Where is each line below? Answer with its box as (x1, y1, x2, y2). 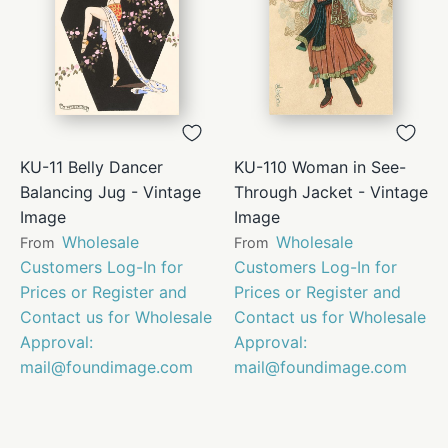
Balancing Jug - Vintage (20, 181, 201, 202)
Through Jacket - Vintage (234, 181, 428, 202)
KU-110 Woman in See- (234, 156, 406, 177)
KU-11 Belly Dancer (20, 156, 163, 177)
